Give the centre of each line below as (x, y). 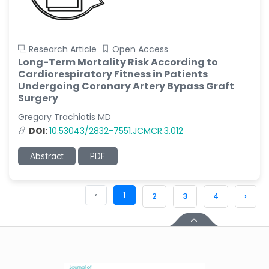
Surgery (38, 98)
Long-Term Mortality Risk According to (118, 62)
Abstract (47, 156)
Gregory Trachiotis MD (65, 117)
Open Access (140, 49)
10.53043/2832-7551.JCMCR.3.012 (116, 131)
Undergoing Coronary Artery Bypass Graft (126, 86)
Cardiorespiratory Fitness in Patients (113, 74)
